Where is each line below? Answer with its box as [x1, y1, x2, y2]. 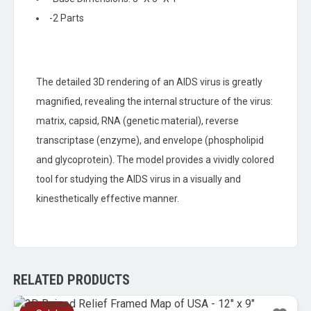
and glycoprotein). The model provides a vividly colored [35, 154, 274, 166]
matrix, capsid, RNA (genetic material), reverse [35, 115, 239, 127]
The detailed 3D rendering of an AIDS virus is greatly [35, 76, 262, 88]
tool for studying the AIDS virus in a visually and [35, 174, 241, 185]
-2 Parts [49, 12, 84, 24]
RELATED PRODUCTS [12, 271, 130, 289]
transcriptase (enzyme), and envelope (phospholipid [35, 135, 264, 146]
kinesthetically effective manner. [35, 193, 179, 205]
